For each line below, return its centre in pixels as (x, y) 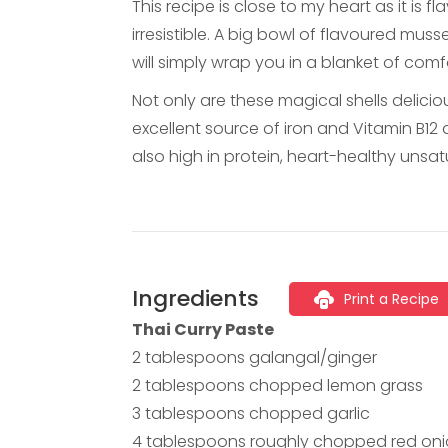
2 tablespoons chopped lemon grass (277, 386)
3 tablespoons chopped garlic (251, 414)
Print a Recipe (391, 298)
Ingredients (195, 298)
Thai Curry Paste (203, 330)
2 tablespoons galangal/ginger (254, 358)
